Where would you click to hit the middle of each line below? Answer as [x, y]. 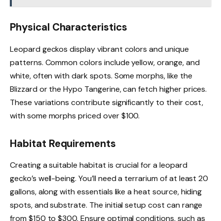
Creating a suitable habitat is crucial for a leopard [99, 165]
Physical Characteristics [69, 27]
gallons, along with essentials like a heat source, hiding [106, 192]
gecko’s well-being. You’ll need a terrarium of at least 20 [109, 179]
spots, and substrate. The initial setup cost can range [106, 205]
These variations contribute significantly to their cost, [107, 102]
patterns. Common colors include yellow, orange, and [105, 62]
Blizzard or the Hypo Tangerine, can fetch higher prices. [109, 89]
